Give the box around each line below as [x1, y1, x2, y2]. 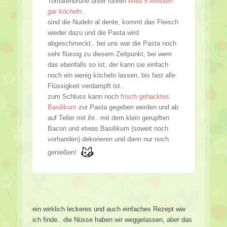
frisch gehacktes [121, 92, 169, 100]
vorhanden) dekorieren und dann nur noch [48, 135, 169, 143]
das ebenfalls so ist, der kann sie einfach [48, 60, 168, 68]
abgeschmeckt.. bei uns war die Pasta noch [48, 39, 176, 47]
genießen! [48, 148, 79, 156]
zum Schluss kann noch [48, 92, 121, 100]
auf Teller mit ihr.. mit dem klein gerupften [48, 113, 169, 122]
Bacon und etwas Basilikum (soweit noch [48, 124, 168, 132]
